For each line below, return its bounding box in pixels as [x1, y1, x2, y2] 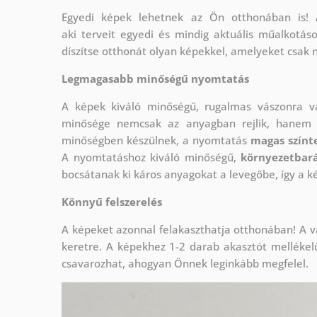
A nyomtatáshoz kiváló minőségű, [62, 149, 241, 164]
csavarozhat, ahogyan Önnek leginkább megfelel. [62, 255, 311, 270]
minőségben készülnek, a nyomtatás [62, 132, 251, 147]
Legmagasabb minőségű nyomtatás [62, 71, 249, 86]
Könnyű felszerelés [62, 194, 162, 209]
